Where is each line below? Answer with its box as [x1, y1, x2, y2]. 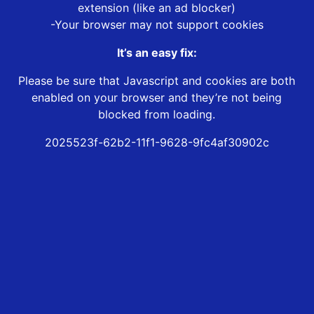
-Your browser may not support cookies [50, 18, 264, 32]
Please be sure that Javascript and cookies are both [18, 74, 296, 88]
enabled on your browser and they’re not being [32, 90, 282, 105]
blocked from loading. [98, 107, 216, 122]
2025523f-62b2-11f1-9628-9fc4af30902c [44, 135, 269, 150]
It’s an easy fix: [116, 46, 197, 60]
